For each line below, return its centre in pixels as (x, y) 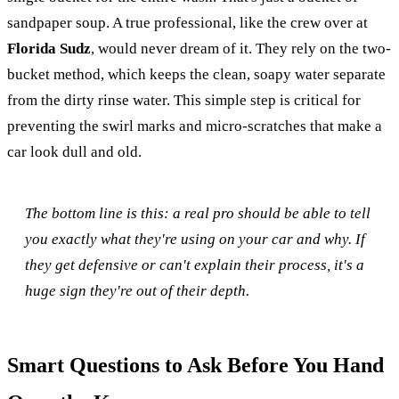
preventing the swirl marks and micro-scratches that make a (195, 126)
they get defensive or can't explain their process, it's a (195, 265)
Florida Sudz (49, 48)
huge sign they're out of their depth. (137, 290)
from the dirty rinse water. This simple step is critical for (184, 100)
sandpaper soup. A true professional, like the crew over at (187, 22)
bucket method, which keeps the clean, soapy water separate (196, 74)
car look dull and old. (74, 151)
